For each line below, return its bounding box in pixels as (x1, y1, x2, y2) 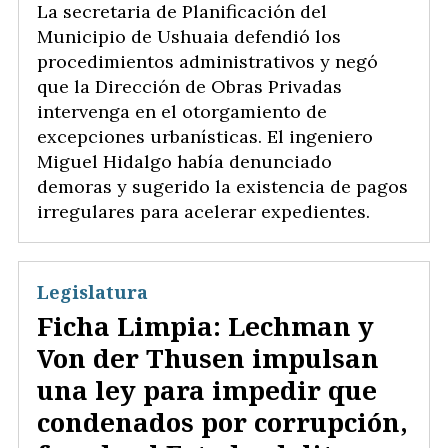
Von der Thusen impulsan (37, 340, 379, 377)
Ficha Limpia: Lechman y (37, 308, 374, 345)
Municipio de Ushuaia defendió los (37, 24, 341, 48)
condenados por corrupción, (37, 404, 408, 441)
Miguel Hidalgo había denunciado (37, 149, 332, 173)
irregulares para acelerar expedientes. (37, 199, 370, 223)
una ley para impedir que (37, 372, 377, 409)
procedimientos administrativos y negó (37, 49, 378, 73)
